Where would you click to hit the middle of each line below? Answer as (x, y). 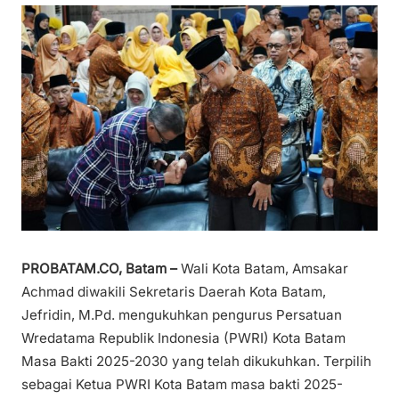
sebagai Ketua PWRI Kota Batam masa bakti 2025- (182, 385)
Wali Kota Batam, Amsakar (263, 269)
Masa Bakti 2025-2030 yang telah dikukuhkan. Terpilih (196, 362)
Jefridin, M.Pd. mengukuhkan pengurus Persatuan (182, 315)
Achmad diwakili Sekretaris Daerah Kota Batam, (174, 292)
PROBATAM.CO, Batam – (99, 269)
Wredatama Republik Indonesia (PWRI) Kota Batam (183, 338)
